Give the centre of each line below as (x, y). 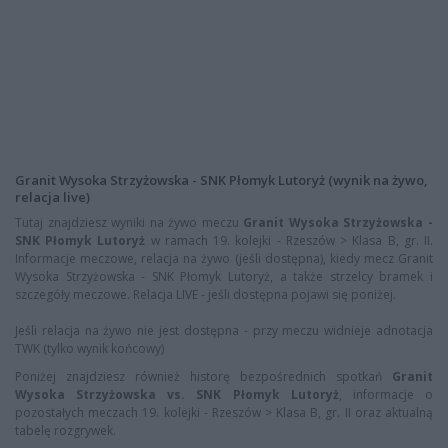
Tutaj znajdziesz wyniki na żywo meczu (129, 222)
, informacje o (386, 394)
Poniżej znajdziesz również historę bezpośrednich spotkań (203, 376)
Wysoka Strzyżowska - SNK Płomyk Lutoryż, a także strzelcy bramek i (224, 276)
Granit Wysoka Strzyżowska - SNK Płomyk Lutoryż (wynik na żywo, (221, 180)
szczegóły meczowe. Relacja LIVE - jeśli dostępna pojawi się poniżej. (205, 294)
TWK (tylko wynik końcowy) (89, 348)
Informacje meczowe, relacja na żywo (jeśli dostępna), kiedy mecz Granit (224, 258)
